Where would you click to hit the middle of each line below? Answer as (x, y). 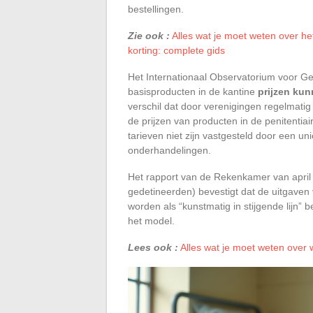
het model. (151, 220)
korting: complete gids (176, 50)
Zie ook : (149, 35)
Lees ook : (153, 247)
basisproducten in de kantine (193, 91)
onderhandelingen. (169, 150)
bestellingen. (156, 9)
